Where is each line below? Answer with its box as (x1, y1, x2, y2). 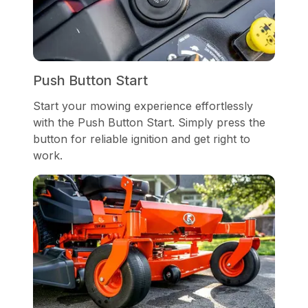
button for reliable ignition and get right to (33, 132, 250, 146)
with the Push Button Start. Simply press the (33, 115, 265, 130)
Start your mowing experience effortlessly (33, 99, 253, 113)
